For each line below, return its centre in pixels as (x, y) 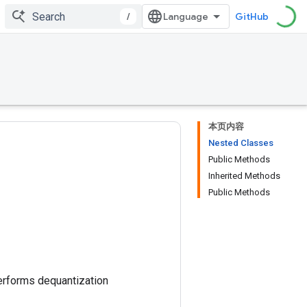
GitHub (252, 16)
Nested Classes (241, 143)
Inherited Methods (244, 176)
